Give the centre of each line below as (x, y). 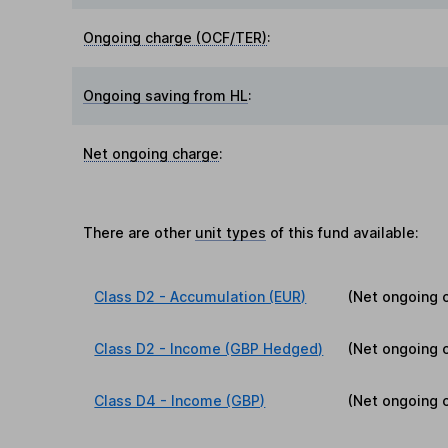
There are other (139, 232)
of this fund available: (343, 232)
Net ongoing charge (151, 153)
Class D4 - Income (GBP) (180, 400)
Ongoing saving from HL (166, 95)
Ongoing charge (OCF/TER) (175, 37)
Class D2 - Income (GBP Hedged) (209, 348)
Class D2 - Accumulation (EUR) (200, 296)
